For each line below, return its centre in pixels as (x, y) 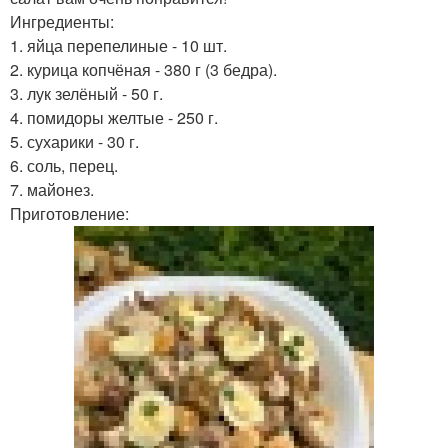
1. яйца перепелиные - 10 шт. (118, 46)
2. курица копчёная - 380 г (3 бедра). (143, 70)
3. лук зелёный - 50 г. (86, 94)
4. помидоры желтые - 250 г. (114, 118)
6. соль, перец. (64, 166)
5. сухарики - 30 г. (74, 142)
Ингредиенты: (62, 22)
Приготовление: (69, 214)
